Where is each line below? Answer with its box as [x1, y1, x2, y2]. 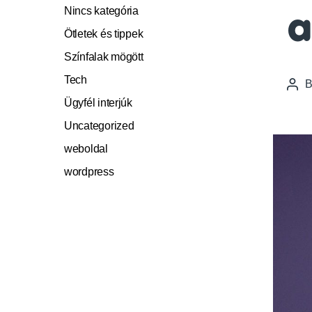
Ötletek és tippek [64, 28, 143, 40]
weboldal [64, 143, 108, 155]
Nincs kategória [64, 5, 139, 17]
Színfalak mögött [64, 51, 143, 63]
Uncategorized [64, 120, 134, 132]
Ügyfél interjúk [64, 97, 132, 109]
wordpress [64, 166, 114, 178]
